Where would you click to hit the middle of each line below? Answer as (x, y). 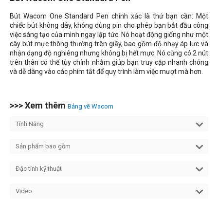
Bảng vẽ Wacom (91, 107)
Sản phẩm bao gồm (43, 146)
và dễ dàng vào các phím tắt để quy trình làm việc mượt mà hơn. (106, 72)
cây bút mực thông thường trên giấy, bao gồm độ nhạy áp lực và (109, 44)
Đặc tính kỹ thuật (39, 169)
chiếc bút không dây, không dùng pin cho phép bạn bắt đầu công (109, 26)
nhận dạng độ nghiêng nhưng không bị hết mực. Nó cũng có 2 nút (109, 53)
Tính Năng (30, 124)
